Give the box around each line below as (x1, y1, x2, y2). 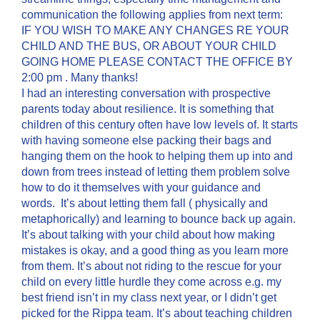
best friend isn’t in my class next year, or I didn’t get (21, 291, 276, 304)
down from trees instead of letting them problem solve (21, 166, 290, 178)
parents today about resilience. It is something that (21, 103, 274, 115)
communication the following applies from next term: (21, 9, 283, 21)
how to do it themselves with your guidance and (21, 181, 261, 194)
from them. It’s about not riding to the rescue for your (21, 260, 281, 272)
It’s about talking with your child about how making (21, 229, 275, 241)
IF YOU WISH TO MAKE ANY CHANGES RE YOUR (21, 24, 289, 36)
